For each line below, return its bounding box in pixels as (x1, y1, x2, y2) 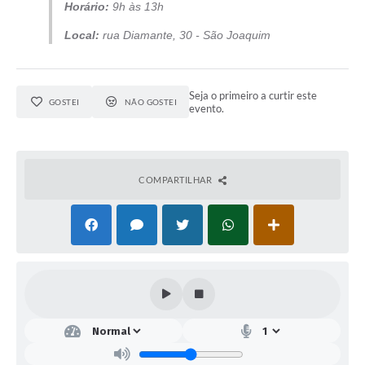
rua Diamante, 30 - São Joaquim (99, 29, 274, 42)
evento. (189, 102, 225, 116)
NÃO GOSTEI (124, 97, 178, 108)
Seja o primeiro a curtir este (189, 89, 318, 103)
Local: (64, 29, 99, 42)
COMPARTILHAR (139, 174, 214, 186)
